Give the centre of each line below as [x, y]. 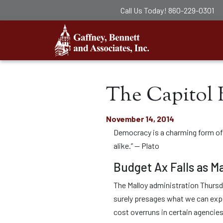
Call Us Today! [144, 10]
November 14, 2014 [140, 119]
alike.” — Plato [136, 146]
